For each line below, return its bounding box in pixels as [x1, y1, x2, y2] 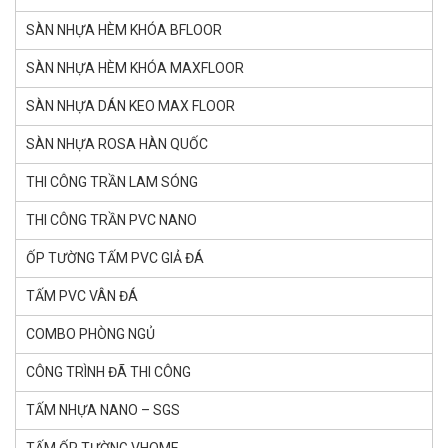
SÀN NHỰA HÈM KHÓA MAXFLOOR [26, 60, 244, 77]
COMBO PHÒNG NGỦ [26, 326, 155, 343]
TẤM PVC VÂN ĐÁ [26, 288, 138, 305]
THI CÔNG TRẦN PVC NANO [26, 212, 197, 229]
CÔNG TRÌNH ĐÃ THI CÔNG [26, 364, 191, 381]
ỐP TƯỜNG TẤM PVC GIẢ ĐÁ [26, 250, 204, 267]
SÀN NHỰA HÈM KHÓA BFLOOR [26, 22, 222, 39]
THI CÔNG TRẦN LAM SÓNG [26, 174, 198, 191]
